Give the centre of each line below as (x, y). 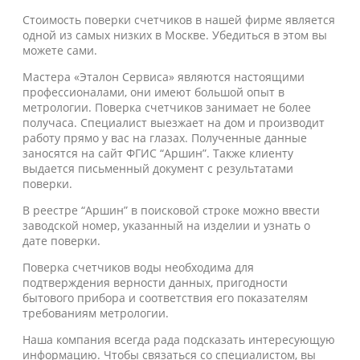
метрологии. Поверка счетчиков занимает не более (167, 107)
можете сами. (60, 50)
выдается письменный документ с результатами (158, 168)
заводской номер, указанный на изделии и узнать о (166, 225)
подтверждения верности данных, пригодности (155, 282)
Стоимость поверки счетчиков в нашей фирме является (179, 20)
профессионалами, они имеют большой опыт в (153, 92)
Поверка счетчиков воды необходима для (138, 267)
